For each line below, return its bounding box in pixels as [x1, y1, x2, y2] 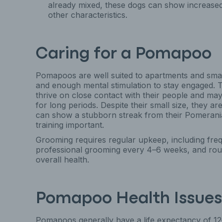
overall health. [36, 154, 89, 165]
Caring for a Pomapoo [36, 47, 212, 61]
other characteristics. [48, 9, 127, 20]
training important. [36, 119, 104, 130]
